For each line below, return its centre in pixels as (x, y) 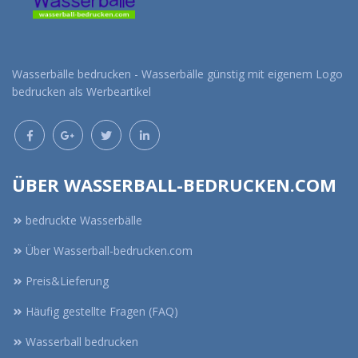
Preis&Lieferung (67, 280)
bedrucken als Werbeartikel (82, 91)
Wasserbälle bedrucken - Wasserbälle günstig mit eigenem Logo (177, 74)
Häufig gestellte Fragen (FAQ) (102, 311)
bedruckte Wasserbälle (84, 220)
